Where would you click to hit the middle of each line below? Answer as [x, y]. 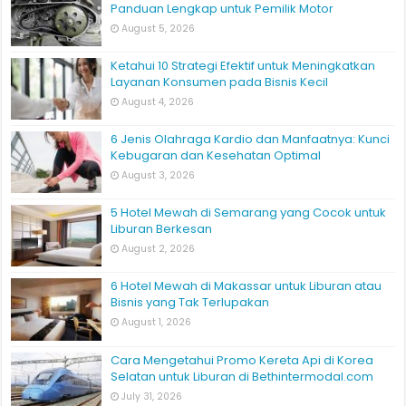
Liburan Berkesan [162, 229]
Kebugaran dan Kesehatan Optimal [216, 156]
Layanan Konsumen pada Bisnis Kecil [220, 82]
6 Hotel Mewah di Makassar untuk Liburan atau [246, 286]
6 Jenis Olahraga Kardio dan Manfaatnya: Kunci [251, 140]
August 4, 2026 [158, 101]
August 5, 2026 [159, 28]
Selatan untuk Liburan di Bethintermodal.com [242, 376]
